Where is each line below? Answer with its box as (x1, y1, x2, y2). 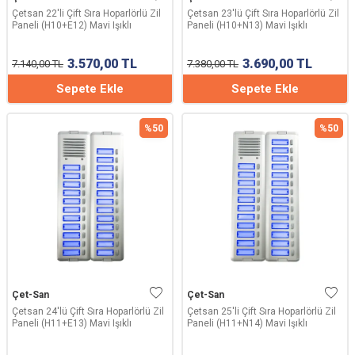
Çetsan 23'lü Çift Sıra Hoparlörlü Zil (187, 8, 339, 19)
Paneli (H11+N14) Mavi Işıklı (187, 318, 307, 329)
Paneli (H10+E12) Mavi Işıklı (12, 20, 132, 31)
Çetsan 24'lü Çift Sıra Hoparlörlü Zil (12, 306, 164, 317)
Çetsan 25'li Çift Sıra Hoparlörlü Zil (187, 306, 336, 317)
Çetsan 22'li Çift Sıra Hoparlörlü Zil (12, 8, 161, 19)
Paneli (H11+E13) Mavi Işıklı (12, 318, 132, 329)
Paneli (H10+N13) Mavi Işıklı (187, 20, 307, 31)
